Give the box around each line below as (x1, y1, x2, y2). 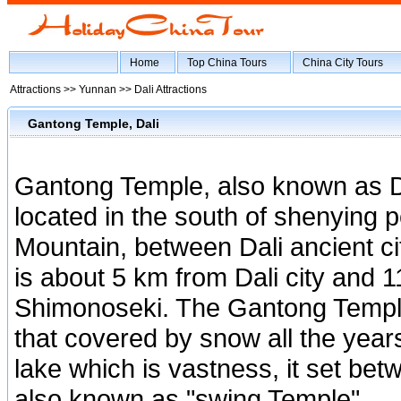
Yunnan (79, 83, 116, 96)
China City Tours (303, 56, 383, 69)
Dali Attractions (134, 83, 207, 96)
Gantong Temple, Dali (28, 116, 159, 131)
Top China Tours (187, 56, 267, 69)
